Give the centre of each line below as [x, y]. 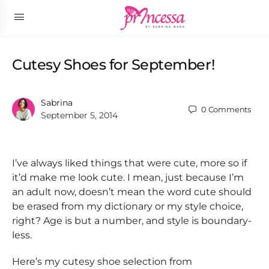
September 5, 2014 [79, 115]
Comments [229, 109]
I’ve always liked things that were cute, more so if [129, 163]
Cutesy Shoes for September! [113, 65]
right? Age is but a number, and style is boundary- [132, 221]
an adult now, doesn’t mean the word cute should [132, 192]
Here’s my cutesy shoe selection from [102, 261]
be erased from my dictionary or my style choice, [128, 206]
